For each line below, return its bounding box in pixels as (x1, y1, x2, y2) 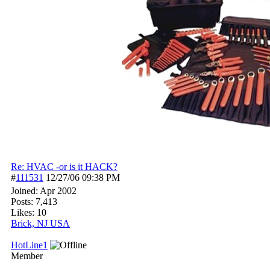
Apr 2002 (40, 186, 77, 196)
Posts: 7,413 (11, 196, 57, 207)
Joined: (11, 186, 40, 196)
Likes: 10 (11, 207, 46, 218)
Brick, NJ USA (11, 218, 70, 228)
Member (11, 251, 43, 261)
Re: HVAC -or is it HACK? (11, 162, 118, 172)
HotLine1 (11, 240, 48, 250)
